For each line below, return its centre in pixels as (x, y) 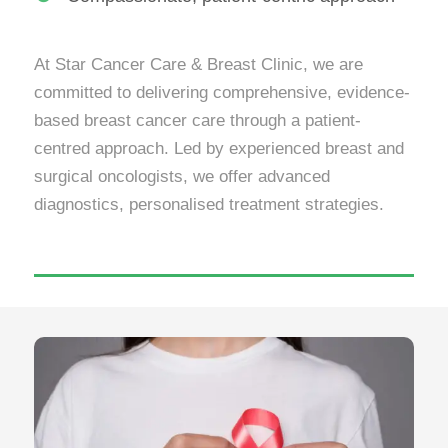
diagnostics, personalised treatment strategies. (209, 204)
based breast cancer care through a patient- (197, 120)
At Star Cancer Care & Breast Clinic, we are (198, 64)
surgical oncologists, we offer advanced (182, 176)
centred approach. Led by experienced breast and (219, 148)
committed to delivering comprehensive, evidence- (222, 92)
